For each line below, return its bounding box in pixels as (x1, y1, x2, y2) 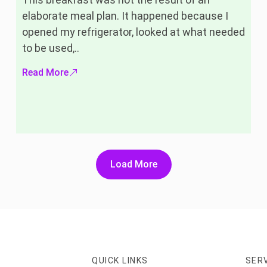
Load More (110, 158, 157, 170)
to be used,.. (21, 42, 79, 55)
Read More (21, 66, 69, 78)
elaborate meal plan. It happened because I (21, 10, 228, 23)
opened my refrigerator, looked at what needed (21, 26, 245, 39)
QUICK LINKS (92, 255, 148, 265)
